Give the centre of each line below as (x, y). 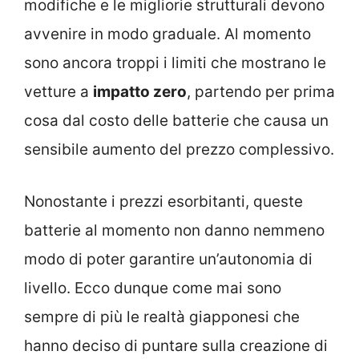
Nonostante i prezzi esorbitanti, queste (163, 201)
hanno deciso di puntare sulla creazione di (176, 345)
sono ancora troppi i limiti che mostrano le (175, 63)
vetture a (58, 92)
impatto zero (140, 92)
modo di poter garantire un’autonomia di (168, 259)
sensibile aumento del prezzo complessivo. (179, 150)
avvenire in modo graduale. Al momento (167, 34)
